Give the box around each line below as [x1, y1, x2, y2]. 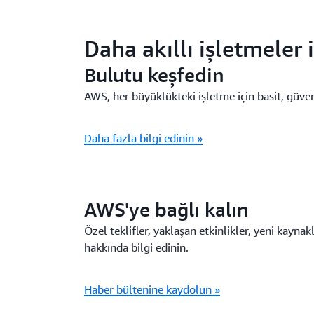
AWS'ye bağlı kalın [84, 198, 249, 221]
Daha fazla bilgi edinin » [84, 131, 203, 145]
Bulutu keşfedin [84, 63, 224, 86]
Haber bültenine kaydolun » [84, 282, 220, 296]
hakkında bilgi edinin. [84, 240, 189, 254]
